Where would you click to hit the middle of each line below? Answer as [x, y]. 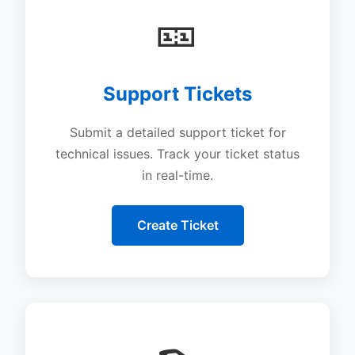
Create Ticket [177, 225]
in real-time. [177, 176]
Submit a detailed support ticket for [177, 133]
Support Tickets [177, 94]
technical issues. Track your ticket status [177, 154]
